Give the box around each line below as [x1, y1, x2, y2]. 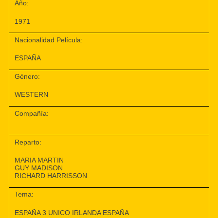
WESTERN [15, 91, 49, 99]
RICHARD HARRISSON [15, 172, 88, 180]
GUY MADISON [15, 164, 63, 172]
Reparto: [15, 138, 42, 146]
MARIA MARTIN [15, 156, 64, 164]
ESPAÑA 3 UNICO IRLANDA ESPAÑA [15, 208, 129, 217]
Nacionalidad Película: [15, 36, 83, 44]
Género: [15, 73, 40, 81]
